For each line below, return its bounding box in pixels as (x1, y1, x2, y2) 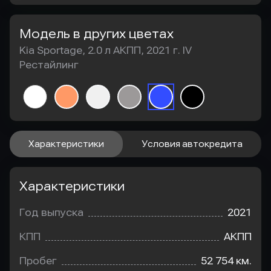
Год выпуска (19, 207, 83, 218)
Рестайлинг (19, 59, 79, 71)
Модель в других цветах (19, 27, 174, 41)
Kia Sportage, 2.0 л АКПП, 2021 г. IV (19, 45, 192, 56)
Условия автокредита (142, 139, 243, 149)
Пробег (19, 255, 57, 267)
